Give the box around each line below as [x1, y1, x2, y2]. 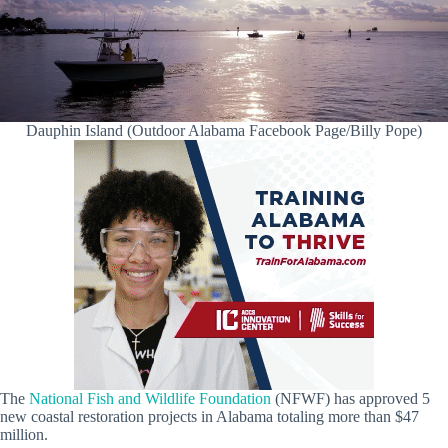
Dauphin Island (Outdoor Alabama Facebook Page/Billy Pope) [26, 121, 422, 139]
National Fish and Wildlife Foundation [29, 389, 271, 407]
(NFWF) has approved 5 [271, 389, 430, 407]
